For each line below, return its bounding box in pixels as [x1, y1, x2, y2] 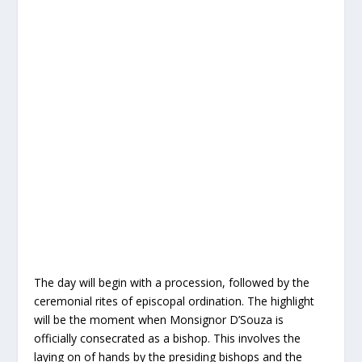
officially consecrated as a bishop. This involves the [34, 330, 301, 346]
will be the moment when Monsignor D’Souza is [34, 311, 284, 327]
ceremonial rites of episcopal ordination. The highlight [34, 293, 315, 309]
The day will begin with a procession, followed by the [34, 274, 310, 290]
